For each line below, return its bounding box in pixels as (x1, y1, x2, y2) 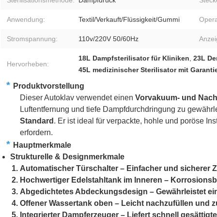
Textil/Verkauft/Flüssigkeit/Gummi (78, 15, 180, 24)
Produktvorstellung (13, 82, 84, 91)
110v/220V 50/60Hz (78, 35, 139, 43)
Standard (20, 117, 54, 125)
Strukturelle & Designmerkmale (10, 153, 124, 161)
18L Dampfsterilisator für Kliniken (78, 54, 189, 62)
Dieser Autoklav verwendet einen (20, 93, 135, 102)
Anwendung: (7, 15, 45, 24)
